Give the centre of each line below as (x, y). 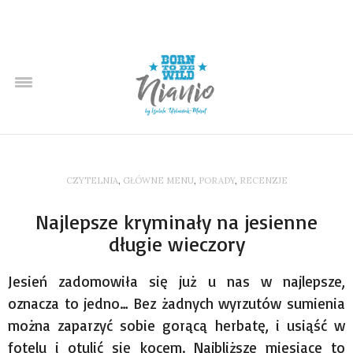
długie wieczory (176, 243)
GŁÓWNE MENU (158, 180)
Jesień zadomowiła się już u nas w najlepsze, (176, 281)
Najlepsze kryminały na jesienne (176, 221)
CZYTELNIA (92, 180)
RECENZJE (263, 180)
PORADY (216, 180)
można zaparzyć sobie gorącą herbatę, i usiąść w (176, 325)
